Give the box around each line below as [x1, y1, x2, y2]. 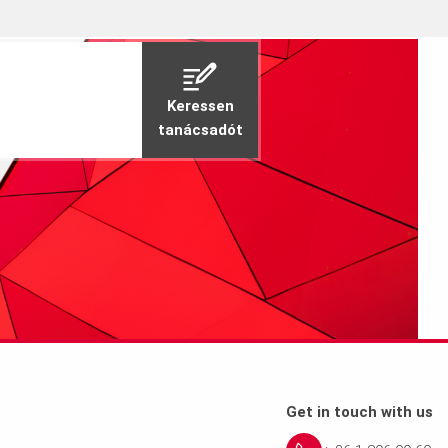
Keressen [166, 97, 234, 116]
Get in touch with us [285, 403, 433, 422]
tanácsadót [157, 121, 243, 140]
